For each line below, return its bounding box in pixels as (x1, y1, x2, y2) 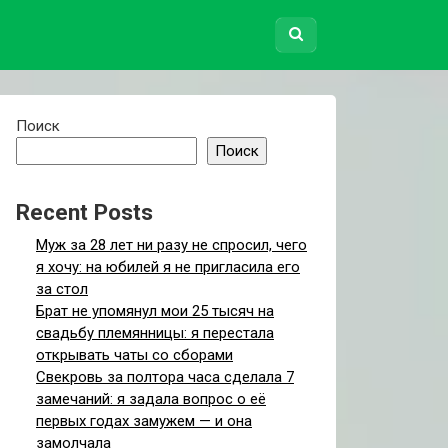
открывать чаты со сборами (36, 346, 233, 364)
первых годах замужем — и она (36, 412, 252, 430)
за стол (36, 280, 88, 298)
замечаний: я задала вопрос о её (36, 390, 266, 408)
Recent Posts (16, 199, 153, 225)
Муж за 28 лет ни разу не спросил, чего (36, 236, 307, 254)
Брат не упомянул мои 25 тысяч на (36, 302, 274, 320)
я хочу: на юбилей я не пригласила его (36, 258, 300, 276)
